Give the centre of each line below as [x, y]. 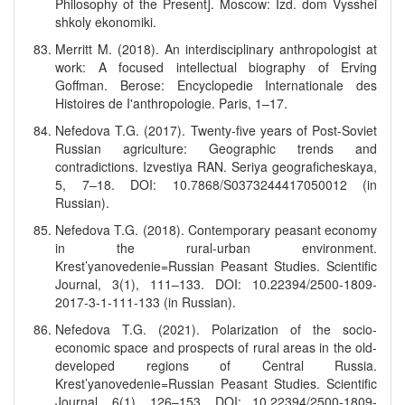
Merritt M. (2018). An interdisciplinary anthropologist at [216, 49]
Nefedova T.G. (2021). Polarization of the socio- [216, 329]
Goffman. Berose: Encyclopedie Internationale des [216, 85]
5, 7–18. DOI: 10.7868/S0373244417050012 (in [216, 184]
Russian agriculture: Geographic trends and [216, 148]
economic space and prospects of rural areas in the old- [216, 347]
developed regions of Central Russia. [216, 365]
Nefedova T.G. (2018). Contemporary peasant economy [216, 230]
